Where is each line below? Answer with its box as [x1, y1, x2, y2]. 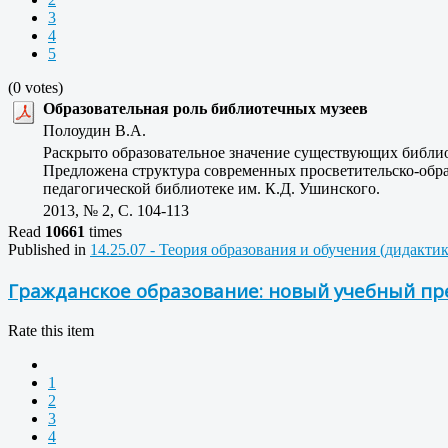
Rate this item [8, 321, 94, 339]
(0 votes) [8, 79, 63, 97]
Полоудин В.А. [43, 122, 158, 140]
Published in [8, 241, 86, 259]
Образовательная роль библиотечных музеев [43, 100, 368, 118]
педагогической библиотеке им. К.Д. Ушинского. [43, 180, 380, 198]
